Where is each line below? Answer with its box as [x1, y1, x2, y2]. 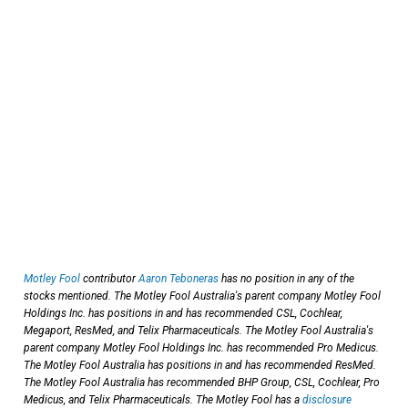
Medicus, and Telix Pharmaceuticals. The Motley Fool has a [24, 393, 302, 406]
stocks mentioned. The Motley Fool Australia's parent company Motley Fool [24, 289, 381, 302]
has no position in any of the [219, 271, 354, 285]
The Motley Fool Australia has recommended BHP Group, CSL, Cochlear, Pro [24, 375, 380, 389]
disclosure [302, 393, 352, 406]
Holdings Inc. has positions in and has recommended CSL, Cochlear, [24, 306, 342, 320]
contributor [80, 271, 138, 285]
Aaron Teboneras [138, 271, 219, 285]
